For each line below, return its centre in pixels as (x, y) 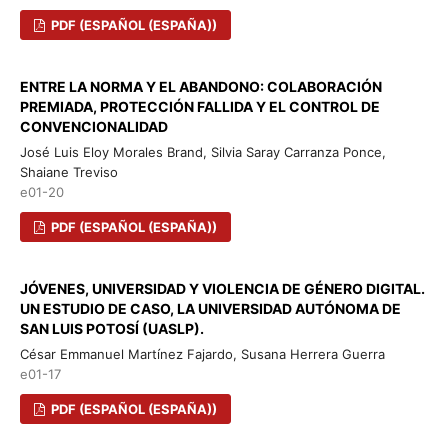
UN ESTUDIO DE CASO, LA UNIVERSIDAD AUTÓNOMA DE (210, 309)
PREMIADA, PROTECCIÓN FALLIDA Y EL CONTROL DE (199, 107)
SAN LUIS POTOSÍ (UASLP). (111, 329)
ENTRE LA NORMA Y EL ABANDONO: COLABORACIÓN (200, 87)
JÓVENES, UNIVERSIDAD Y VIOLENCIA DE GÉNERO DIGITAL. (222, 289)
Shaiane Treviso (68, 172)
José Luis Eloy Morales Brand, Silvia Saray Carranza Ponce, (202, 152)
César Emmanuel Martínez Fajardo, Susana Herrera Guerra (202, 354)
